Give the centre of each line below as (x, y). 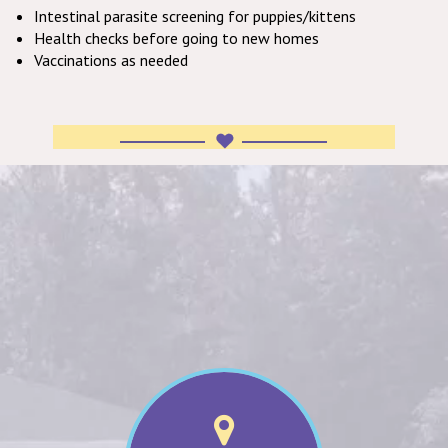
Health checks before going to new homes (176, 37)
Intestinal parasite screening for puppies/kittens (195, 15)
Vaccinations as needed (111, 59)
